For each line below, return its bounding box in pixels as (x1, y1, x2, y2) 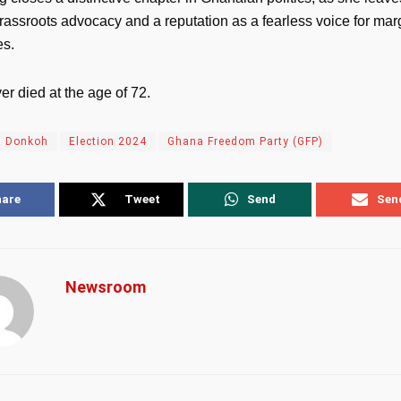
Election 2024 (69, 134, 147, 148)
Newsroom (65, 277, 146, 296)
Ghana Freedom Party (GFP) (167, 134, 323, 148)
